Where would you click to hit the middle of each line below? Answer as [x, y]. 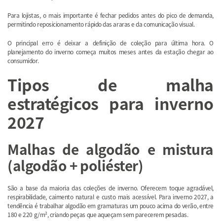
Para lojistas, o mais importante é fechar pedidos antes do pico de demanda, [110, 15]
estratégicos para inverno [110, 103]
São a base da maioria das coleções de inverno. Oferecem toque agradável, [110, 188]
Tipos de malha [110, 85]
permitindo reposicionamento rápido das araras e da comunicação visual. [101, 24]
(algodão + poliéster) [75, 166]
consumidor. [23, 61]
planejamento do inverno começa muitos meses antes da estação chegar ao [110, 52]
